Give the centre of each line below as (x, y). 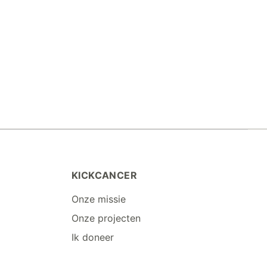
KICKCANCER (104, 175)
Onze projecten (106, 218)
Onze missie (98, 199)
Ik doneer (92, 237)
